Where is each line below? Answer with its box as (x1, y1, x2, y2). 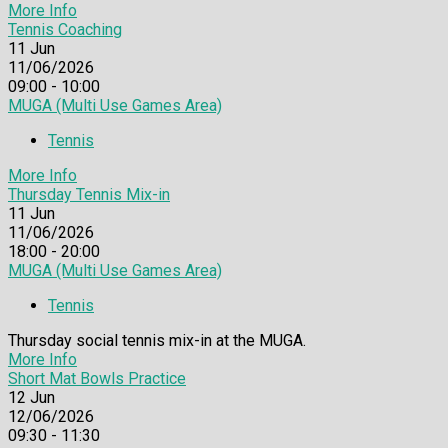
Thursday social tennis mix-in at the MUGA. (8, 330, 306, 350)
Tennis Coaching (8, 19, 122, 39)
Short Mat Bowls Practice (8, 368, 186, 388)
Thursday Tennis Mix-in (8, 184, 170, 204)
